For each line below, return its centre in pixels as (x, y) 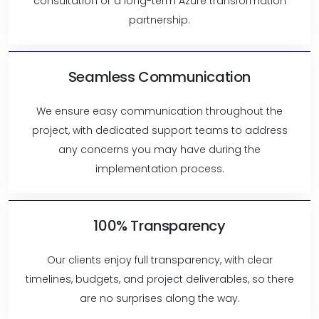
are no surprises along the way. (159, 298)
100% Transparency (159, 225)
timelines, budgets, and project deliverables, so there (159, 279)
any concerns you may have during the (159, 149)
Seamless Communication (159, 77)
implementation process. (159, 168)
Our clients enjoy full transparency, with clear (159, 260)
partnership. (159, 20)
